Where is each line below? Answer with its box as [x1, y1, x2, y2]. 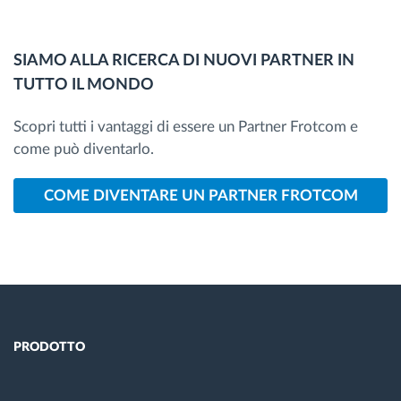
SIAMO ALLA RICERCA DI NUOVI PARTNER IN [13, 52, 354, 69]
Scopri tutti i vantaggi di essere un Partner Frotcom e [13, 118, 358, 134]
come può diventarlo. [13, 141, 154, 157]
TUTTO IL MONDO [13, 76, 154, 93]
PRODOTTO [13, 340, 85, 354]
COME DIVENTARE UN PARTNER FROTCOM [43, 187, 358, 203]
